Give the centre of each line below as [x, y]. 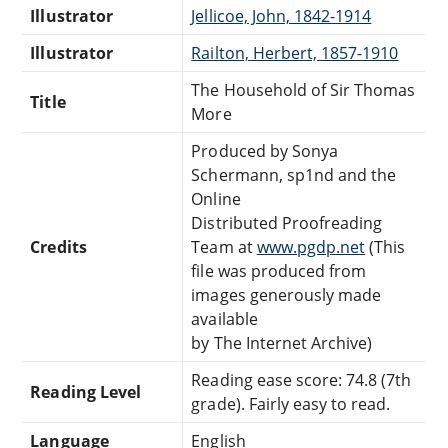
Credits [58, 246]
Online [216, 198]
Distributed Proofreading [287, 222]
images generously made [286, 294]
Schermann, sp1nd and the [294, 174]
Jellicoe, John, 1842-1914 [281, 15]
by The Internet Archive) [282, 342]
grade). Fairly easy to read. [291, 403]
